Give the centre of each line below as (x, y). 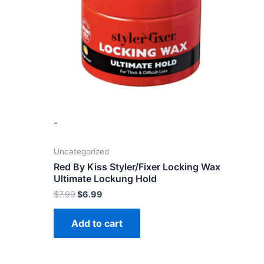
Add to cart (97, 224)
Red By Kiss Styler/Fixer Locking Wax (137, 167)
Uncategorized (81, 152)
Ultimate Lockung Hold (105, 179)
